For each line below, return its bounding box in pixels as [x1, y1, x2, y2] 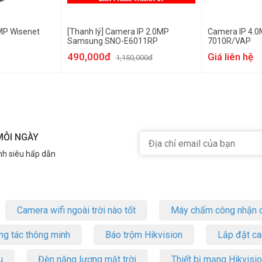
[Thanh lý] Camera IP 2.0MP [67, 27, 169, 36]
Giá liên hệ [208, 51, 253, 63]
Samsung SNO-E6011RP [67, 36, 158, 46]
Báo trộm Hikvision [105, 229, 182, 240]
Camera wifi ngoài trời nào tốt [17, 205, 136, 216]
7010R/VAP [208, 36, 251, 46]
